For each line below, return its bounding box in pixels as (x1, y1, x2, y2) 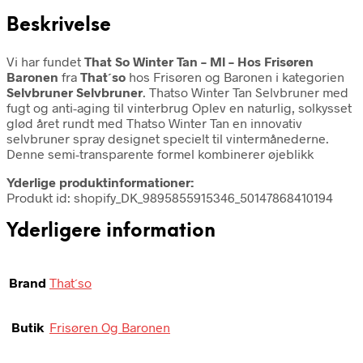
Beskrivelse (6, 15, 111, 36)
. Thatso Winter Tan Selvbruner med (143, 83, 348, 100)
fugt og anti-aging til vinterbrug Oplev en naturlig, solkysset (6, 99, 352, 115)
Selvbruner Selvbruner (6, 83, 143, 100)
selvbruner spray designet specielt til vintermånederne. (6, 130, 329, 146)
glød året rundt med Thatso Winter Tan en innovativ (6, 114, 302, 130)
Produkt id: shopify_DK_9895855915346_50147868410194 (6, 189, 333, 205)
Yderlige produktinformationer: (6, 173, 194, 190)
